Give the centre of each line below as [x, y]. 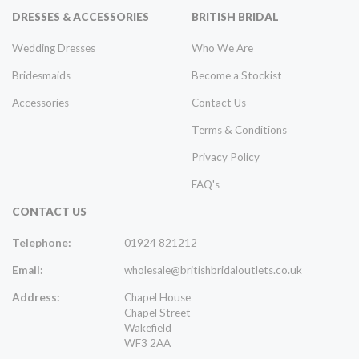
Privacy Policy [226, 157]
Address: [36, 298]
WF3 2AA [147, 343]
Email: [28, 270]
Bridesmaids [41, 76]
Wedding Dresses [54, 48]
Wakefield [148, 328]
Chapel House [157, 298]
